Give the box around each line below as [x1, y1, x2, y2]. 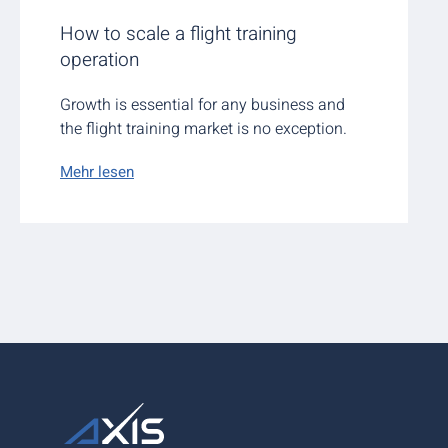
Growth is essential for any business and [60, 93, 345, 118]
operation [60, 46, 139, 75]
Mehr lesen [60, 161, 134, 184]
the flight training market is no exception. [60, 117, 347, 142]
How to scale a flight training [60, 20, 297, 49]
